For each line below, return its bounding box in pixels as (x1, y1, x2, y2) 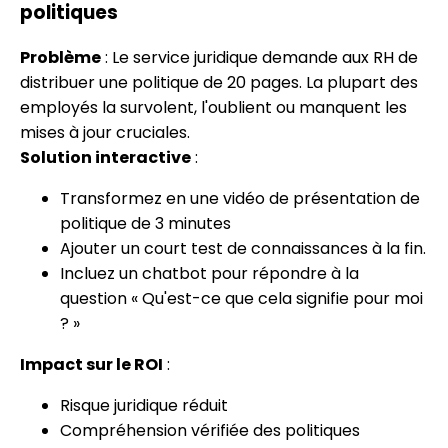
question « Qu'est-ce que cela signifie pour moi (60, 287, 423, 311)
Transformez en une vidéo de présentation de (60, 187, 420, 211)
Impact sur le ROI (20, 353, 163, 377)
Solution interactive (20, 146, 191, 170)
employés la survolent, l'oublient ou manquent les (20, 96, 407, 120)
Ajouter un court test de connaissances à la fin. (60, 237, 426, 261)
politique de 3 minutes (60, 212, 231, 236)
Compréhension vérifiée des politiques (60, 419, 360, 443)
